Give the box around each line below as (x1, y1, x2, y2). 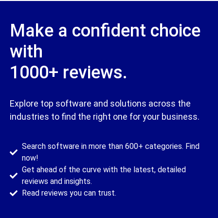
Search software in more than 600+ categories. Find (22, 141, 200, 151)
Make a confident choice (10, 20, 200, 41)
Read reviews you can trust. (22, 188, 116, 198)
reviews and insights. (22, 176, 92, 186)
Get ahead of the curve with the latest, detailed (22, 164, 186, 174)
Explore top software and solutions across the (10, 98, 191, 109)
